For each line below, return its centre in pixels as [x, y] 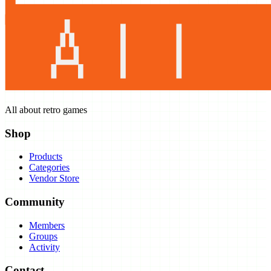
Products [46, 157]
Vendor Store [54, 178]
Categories [49, 168]
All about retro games [46, 109]
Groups [43, 236]
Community [35, 202]
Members [47, 225]
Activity [44, 247]
